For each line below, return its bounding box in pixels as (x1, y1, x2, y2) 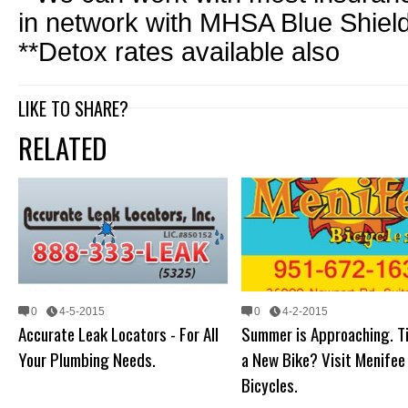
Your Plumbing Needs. (18, 346, 156, 372)
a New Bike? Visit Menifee (241, 346, 405, 372)
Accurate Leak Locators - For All (18, 321, 219, 346)
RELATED (18, 127, 107, 168)
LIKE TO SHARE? (18, 95, 128, 122)
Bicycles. (241, 372, 298, 397)
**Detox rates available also (18, 37, 340, 66)
